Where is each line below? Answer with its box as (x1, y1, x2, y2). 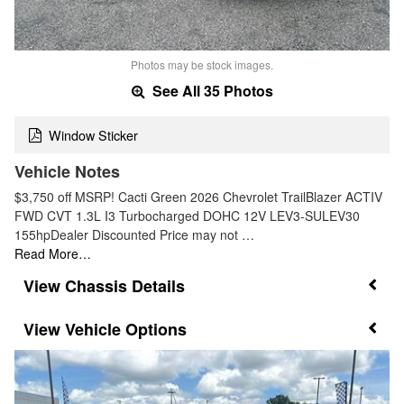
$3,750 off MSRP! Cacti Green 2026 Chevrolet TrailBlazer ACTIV (14, 187, 382, 206)
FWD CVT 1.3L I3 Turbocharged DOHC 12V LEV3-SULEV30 (14, 206, 360, 225)
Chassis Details (65, 273, 185, 298)
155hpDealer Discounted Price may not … (14, 225, 254, 243)
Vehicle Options (65, 317, 187, 342)
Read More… (14, 243, 91, 262)
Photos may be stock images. (131, 57, 273, 73)
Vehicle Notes (14, 159, 120, 183)
